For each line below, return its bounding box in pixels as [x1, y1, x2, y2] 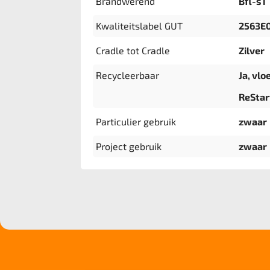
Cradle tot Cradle [96, 45, 171, 56]
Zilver [238, 45, 265, 56]
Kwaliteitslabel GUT [96, 20, 183, 31]
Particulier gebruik [96, 116, 177, 127]
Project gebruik [96, 140, 162, 152]
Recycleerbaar [96, 69, 160, 81]
